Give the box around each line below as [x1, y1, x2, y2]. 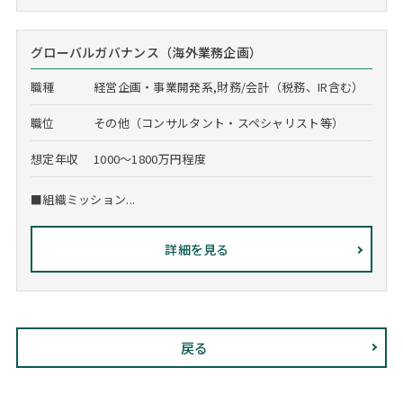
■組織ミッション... [30, 191, 136, 208]
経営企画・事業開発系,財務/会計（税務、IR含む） [93, 78, 364, 95]
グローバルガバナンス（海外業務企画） [30, 43, 263, 61]
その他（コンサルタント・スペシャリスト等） [93, 114, 345, 131]
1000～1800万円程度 [93, 150, 206, 167]
